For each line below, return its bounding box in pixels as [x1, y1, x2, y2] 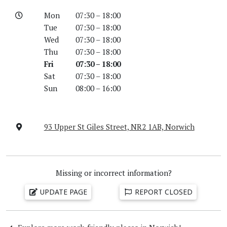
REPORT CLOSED [132, 186, 193, 197]
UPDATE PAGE [37, 186, 87, 197]
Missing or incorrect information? [55, 167, 172, 178]
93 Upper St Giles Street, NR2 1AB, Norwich [44, 121, 195, 132]
